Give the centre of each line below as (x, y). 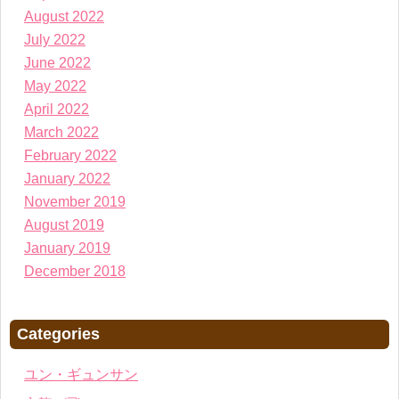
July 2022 (55, 40)
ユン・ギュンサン (81, 375)
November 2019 (75, 202)
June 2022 (57, 63)
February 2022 (70, 156)
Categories (58, 334)
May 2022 (55, 86)
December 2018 (75, 272)
